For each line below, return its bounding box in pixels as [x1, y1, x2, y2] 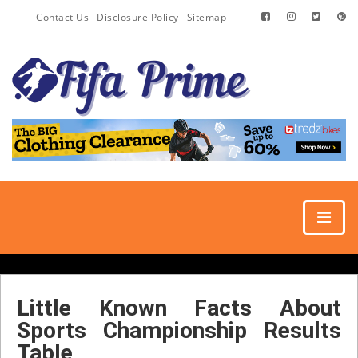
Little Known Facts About [17, 294, 341, 321]
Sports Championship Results [17, 316, 341, 344]
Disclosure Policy [97, 10, 179, 24]
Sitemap [186, 10, 226, 24]
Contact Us [36, 10, 89, 24]
